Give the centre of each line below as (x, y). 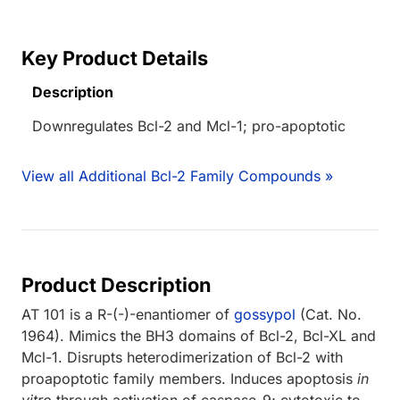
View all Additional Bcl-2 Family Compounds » (177, 175)
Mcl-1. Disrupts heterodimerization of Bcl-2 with (182, 357)
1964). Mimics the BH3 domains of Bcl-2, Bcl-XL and (199, 335)
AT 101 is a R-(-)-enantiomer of (128, 314)
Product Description (117, 284)
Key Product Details (115, 58)
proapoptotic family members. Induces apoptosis (189, 378)
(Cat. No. (329, 314)
